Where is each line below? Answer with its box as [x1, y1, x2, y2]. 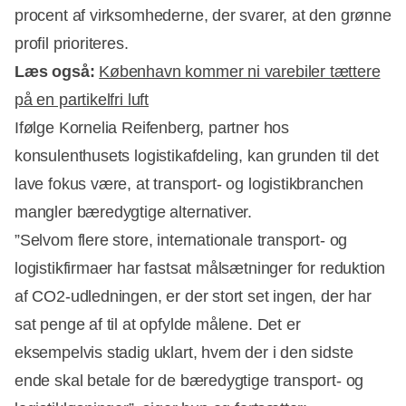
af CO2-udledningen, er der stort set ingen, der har [14, 286, 372, 305]
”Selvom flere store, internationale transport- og [14, 230, 348, 249]
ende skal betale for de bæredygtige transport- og [14, 371, 364, 390]
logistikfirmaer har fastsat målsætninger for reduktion [14, 258, 386, 277]
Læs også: [14, 62, 100, 81]
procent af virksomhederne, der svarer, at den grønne [14, 5, 391, 24]
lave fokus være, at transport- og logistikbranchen [14, 174, 364, 193]
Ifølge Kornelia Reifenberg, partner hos [14, 118, 289, 137]
